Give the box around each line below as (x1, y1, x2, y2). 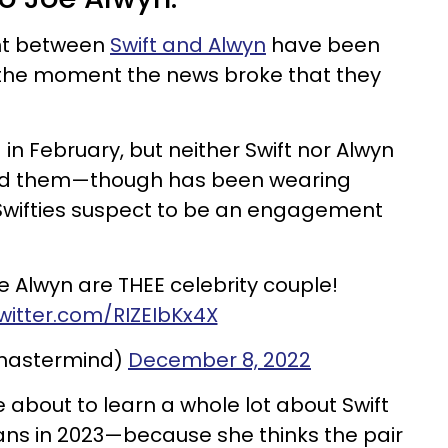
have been (266, 31, 380, 59)
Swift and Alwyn (110, 31, 266, 59)
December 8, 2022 (128, 346, 311, 374)
